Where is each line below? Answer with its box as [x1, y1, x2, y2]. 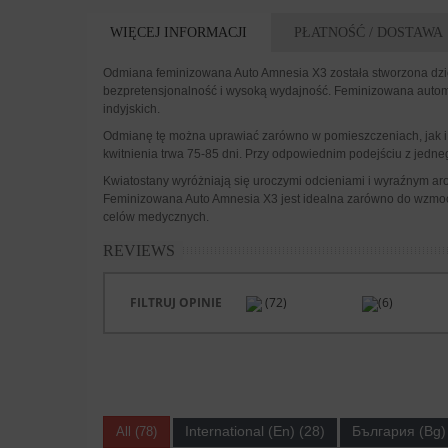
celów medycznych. [102, 210, 209, 225]
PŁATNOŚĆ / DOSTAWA [293, 24, 443, 40]
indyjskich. [102, 102, 160, 117]
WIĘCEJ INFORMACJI [110, 24, 248, 40]
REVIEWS [102, 242, 175, 260]
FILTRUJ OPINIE [129, 294, 222, 312]
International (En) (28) [184, 422, 325, 439]
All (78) [115, 424, 157, 440]
